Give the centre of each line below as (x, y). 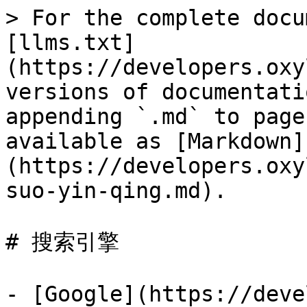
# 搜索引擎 (62, 242)
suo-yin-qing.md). (116, 191)
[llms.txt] (71, 42)
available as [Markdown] (155, 141)
